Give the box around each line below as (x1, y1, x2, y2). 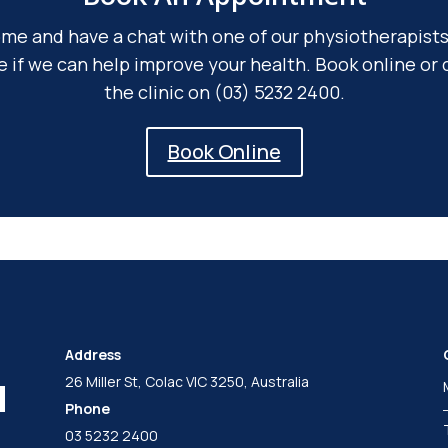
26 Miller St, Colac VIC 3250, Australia (64, 371, 309, 391)
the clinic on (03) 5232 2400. (103, 80, 345, 105)
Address (64, 344, 121, 364)
